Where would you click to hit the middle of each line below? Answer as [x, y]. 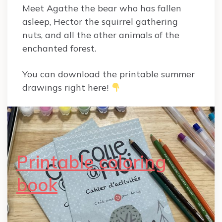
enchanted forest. [59, 49]
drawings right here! [67, 88]
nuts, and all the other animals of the [101, 35]
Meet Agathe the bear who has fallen [102, 8]
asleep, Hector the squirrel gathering [100, 22]
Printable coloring [91, 162]
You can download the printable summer [109, 74]
